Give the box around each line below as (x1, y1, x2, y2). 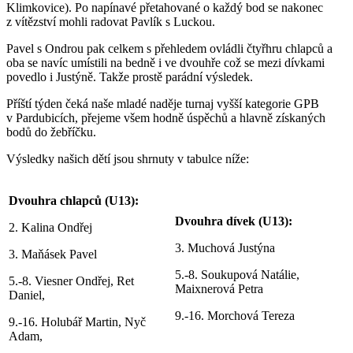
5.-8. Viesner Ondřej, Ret (9, 273, 134, 288)
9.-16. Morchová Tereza (175, 308, 295, 322)
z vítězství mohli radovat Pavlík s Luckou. (6, 14, 215, 28)
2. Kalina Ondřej (9, 220, 92, 234)
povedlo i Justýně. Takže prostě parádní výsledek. (6, 69, 253, 84)
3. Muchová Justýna (175, 240, 275, 255)
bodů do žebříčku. (6, 124, 96, 139)
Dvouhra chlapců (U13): (9, 193, 139, 207)
